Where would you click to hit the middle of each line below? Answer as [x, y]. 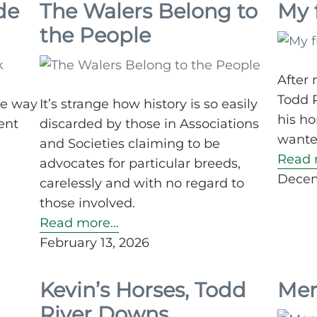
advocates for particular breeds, [140, 163]
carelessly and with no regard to [142, 183]
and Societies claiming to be [130, 143]
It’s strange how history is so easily [149, 104]
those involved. [87, 203]
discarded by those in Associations [149, 123]
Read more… [79, 223]
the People [95, 35]
